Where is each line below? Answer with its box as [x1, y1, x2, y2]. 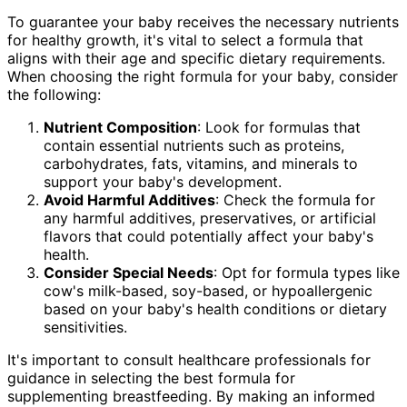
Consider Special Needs [44, 263, 213, 282]
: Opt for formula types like [213, 263, 400, 282]
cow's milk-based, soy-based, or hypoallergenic [44, 281, 372, 300]
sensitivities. [44, 317, 127, 336]
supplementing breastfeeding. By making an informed [7, 386, 375, 405]
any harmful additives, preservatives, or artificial [44, 208, 376, 227]
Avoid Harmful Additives [44, 190, 215, 209]
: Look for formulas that [197, 117, 361, 136]
